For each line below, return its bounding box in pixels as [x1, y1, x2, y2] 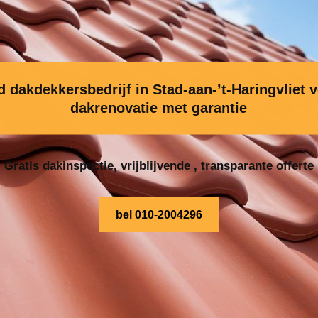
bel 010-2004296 [116, 208, 202, 221]
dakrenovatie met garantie [70, 99, 248, 116]
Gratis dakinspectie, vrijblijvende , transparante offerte [4, 158, 314, 172]
